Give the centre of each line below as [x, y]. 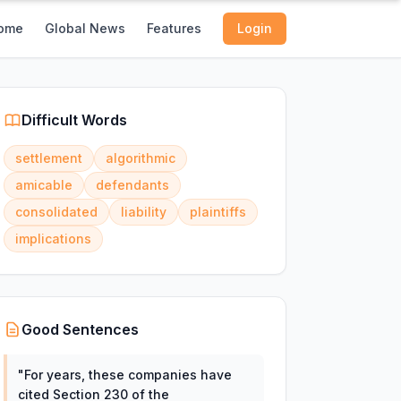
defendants [132, 185]
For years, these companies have [128, 375]
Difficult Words [74, 120]
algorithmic [140, 158]
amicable [43, 185]
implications [53, 239]
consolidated [56, 212]
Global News [85, 28]
